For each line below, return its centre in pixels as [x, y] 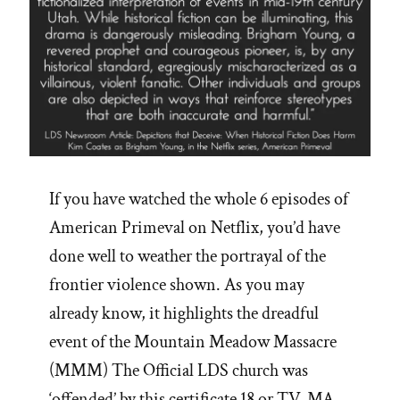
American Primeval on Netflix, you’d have [195, 228]
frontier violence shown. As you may [177, 285]
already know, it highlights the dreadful [184, 314]
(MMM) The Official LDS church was [179, 371]
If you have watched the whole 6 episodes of [199, 200]
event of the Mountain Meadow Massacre [193, 342]
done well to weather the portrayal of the [187, 257]
